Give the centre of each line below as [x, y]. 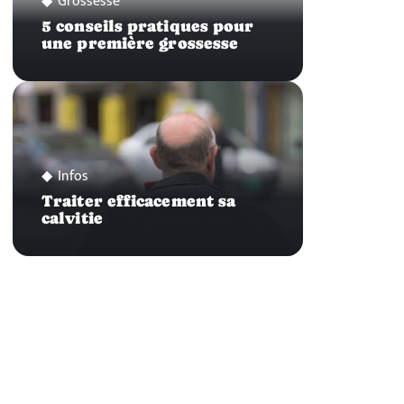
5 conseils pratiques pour [148, 27]
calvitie [72, 218]
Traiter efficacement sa [139, 201]
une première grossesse [140, 44]
